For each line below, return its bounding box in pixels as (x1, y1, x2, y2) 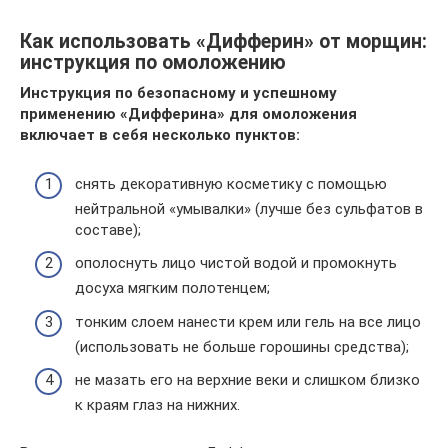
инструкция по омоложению (20, 51, 286, 75)
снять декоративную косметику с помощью (75, 174, 387, 193)
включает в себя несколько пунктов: (20, 126, 300, 144)
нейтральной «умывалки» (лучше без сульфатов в (75, 199, 423, 218)
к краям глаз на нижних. (75, 396, 240, 414)
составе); (75, 220, 141, 239)
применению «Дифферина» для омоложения (20, 105, 357, 123)
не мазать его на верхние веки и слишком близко (75, 371, 420, 389)
